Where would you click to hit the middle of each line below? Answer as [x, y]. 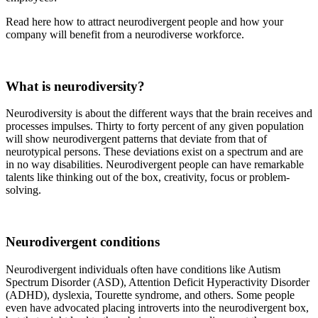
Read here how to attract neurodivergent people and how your [144, 21]
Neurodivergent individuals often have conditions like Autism [143, 269]
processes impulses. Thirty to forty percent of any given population [155, 126]
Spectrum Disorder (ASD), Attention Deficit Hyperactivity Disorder [158, 282]
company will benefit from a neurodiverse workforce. [125, 34]
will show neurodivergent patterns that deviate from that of [136, 139]
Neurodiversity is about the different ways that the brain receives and [159, 114]
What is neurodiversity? [75, 86]
